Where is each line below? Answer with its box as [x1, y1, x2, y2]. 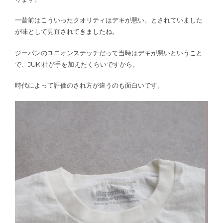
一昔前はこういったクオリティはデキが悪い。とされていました [15, 16, 203, 24]
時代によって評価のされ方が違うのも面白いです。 [15, 81, 164, 90]
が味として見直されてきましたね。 [15, 27, 118, 36]
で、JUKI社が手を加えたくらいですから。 [15, 60, 139, 68]
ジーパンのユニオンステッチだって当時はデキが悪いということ [15, 48, 203, 57]
